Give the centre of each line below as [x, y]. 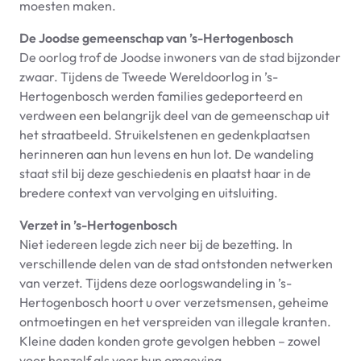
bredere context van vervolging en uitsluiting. [149, 193]
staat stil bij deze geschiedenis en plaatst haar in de [165, 174]
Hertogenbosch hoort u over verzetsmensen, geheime [174, 303]
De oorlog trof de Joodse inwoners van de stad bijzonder [180, 58]
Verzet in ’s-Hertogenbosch [98, 225]
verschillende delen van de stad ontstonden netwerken [176, 264]
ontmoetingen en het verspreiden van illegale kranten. [175, 322]
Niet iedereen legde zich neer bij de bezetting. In [156, 245]
